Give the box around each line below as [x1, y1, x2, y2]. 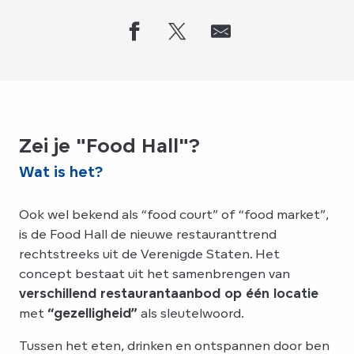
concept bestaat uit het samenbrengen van [19, 265, 290, 281]
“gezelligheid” [47, 304, 137, 321]
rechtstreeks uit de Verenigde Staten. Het [19, 245, 280, 262]
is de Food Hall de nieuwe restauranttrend [19, 225, 277, 242]
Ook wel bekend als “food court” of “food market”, [19, 205, 329, 222]
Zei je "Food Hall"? [19, 133, 200, 157]
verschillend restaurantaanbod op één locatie [19, 284, 318, 301]
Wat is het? [19, 162, 103, 180]
